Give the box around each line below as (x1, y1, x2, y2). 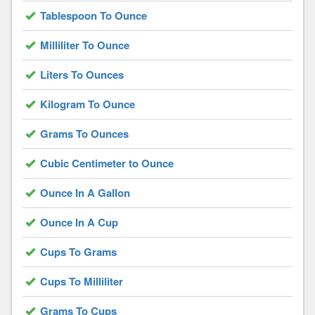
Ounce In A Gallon (40, 185, 130, 201)
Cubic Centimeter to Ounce (40, 155, 174, 172)
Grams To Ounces (40, 126, 129, 142)
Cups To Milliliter (40, 274, 123, 290)
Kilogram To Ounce (40, 96, 135, 112)
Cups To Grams (40, 244, 117, 260)
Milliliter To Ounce (40, 37, 129, 53)
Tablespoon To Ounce (40, 8, 147, 24)
